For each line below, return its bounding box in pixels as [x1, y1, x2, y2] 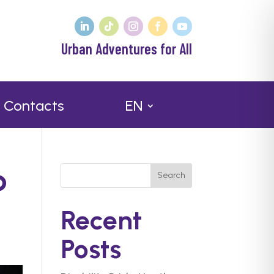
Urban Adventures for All [61, 39, 192, 57]
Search [157, 170, 185, 181]
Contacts [4, 96, 64, 114]
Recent [60, 204, 142, 236]
